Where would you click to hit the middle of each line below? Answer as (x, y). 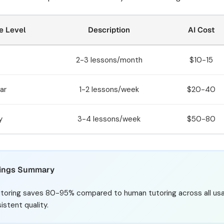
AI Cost (201, 30)
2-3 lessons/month (109, 60)
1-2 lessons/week (109, 89)
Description (109, 30)
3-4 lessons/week (109, 119)
